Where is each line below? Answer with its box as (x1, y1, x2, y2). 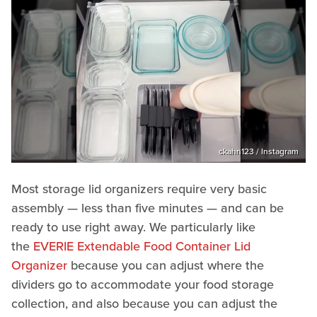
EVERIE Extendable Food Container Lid (33, 237, 250, 256)
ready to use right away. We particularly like (11, 218, 255, 237)
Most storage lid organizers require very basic (11, 180, 267, 199)
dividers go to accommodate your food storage (11, 275, 274, 294)
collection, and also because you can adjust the (11, 294, 277, 313)
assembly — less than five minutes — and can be (11, 199, 284, 218)
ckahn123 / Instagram (219, 145, 299, 158)
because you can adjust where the (67, 256, 264, 275)
